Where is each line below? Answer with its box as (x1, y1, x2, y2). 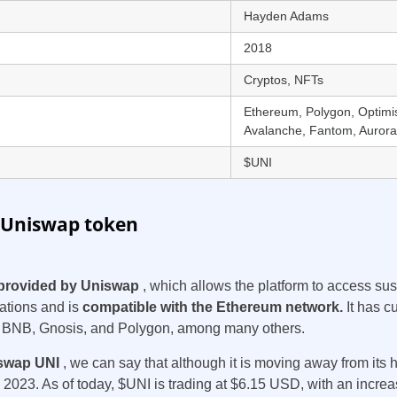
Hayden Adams (244, 9, 329, 24)
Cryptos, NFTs (244, 73, 323, 88)
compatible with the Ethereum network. (82, 300, 346, 315)
